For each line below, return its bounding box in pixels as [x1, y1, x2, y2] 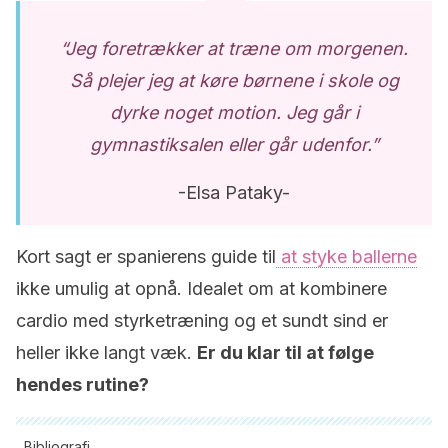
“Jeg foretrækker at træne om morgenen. [60, 38, 408, 59]
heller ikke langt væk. [16, 342, 197, 363]
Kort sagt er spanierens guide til [16, 246, 276, 267]
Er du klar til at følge [197, 342, 374, 363]
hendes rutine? [16, 374, 149, 395]
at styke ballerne [276, 246, 417, 267]
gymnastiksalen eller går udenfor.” [89, 134, 379, 155]
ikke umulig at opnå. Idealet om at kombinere [16, 278, 387, 299]
